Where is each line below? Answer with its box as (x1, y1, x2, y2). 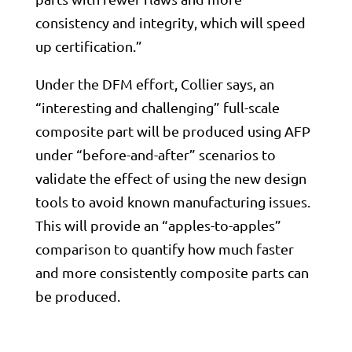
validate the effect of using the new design (35, 170, 306, 186)
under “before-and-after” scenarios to (35, 146, 276, 163)
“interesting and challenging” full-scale (35, 99, 280, 115)
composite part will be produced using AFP (35, 123, 310, 139)
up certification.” (35, 38, 142, 54)
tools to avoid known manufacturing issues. (35, 193, 310, 210)
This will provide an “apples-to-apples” (35, 217, 281, 233)
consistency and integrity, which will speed (35, 14, 306, 31)
